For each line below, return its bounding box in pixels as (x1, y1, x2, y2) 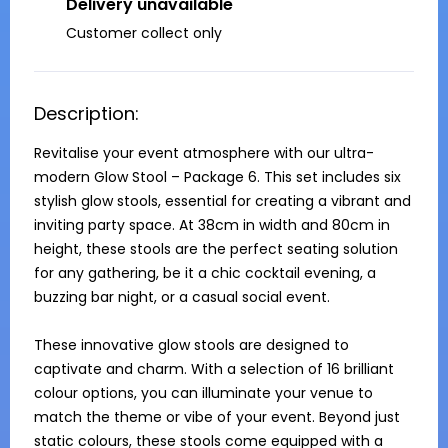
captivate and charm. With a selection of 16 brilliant (34, 359, 394, 379)
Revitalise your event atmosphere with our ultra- (34, 143, 374, 163)
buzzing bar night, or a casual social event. (34, 287, 330, 307)
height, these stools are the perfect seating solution (34, 239, 398, 259)
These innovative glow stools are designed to (34, 335, 349, 355)
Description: (34, 101, 139, 126)
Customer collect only (66, 23, 222, 43)
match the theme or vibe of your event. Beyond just (34, 407, 400, 427)
